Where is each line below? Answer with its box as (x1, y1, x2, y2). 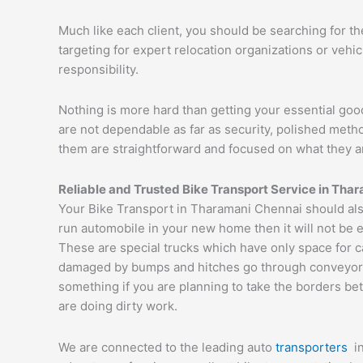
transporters (275, 339, 354, 355)
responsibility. (58, 61, 139, 77)
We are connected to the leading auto (58, 339, 275, 355)
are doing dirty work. (58, 298, 177, 314)
